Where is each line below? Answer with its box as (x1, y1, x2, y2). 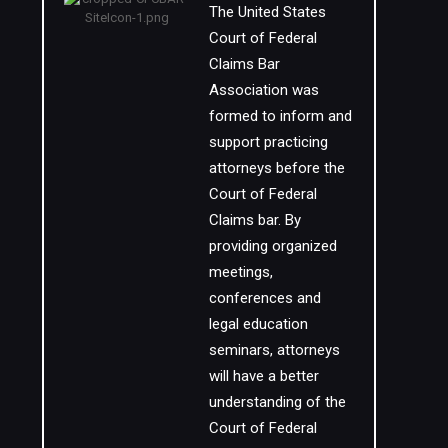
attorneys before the (209, 158, 346, 177)
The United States (209, 2, 327, 21)
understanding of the (209, 392, 347, 411)
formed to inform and (209, 106, 353, 125)
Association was (209, 80, 320, 99)
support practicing (209, 132, 329, 151)
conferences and (209, 288, 322, 307)
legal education (209, 314, 309, 333)
